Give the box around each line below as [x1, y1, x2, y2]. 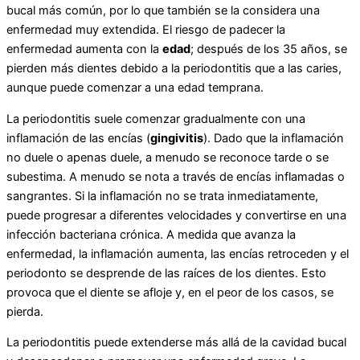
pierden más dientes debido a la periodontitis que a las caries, [6, 61, 342, 76]
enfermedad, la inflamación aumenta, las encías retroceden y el [6, 246, 349, 261]
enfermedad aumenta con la [6, 42, 162, 57]
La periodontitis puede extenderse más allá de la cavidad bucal [6, 335, 346, 350]
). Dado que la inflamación [203, 130, 344, 145]
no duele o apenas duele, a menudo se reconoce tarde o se [6, 149, 329, 165]
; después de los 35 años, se [190, 42, 347, 57]
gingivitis [150, 130, 203, 145]
